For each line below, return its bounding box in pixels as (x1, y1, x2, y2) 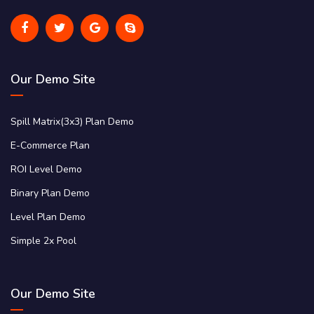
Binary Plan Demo (11, 186, 90, 200)
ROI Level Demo (11, 162, 82, 176)
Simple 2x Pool (11, 233, 76, 247)
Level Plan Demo (11, 210, 86, 224)
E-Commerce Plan (11, 138, 90, 152)
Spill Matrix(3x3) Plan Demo (11, 114, 134, 128)
